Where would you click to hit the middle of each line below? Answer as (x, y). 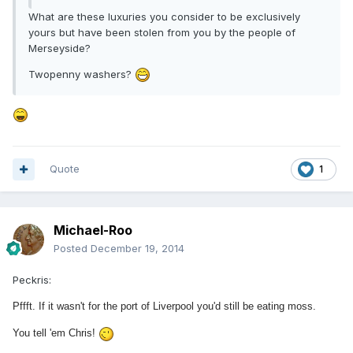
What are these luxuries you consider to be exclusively (164, 16)
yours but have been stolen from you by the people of (162, 32)
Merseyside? (59, 48)
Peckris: (32, 280)
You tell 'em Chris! (56, 333)
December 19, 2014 (137, 249)
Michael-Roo (93, 230)
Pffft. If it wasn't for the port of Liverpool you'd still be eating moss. (164, 307)
